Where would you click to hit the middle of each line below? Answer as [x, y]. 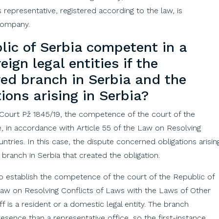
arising [56, 95]
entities [94, 63]
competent [122, 47]
